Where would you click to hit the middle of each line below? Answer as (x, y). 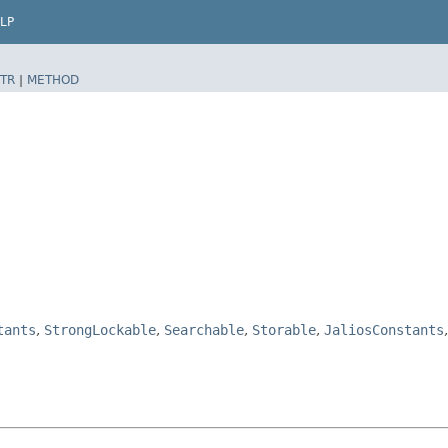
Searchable (204, 329)
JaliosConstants (384, 329)
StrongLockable (100, 329)
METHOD (53, 79)
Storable (284, 329)
